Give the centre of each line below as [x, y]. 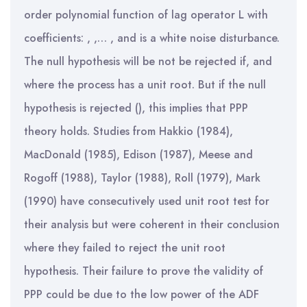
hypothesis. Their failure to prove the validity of [144, 271]
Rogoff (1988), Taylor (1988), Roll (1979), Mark [142, 178]
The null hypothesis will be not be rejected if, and [148, 61]
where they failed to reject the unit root [125, 248]
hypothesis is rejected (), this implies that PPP [136, 108]
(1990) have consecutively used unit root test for [147, 201]
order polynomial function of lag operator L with [146, 15]
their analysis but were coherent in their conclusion [152, 224]
